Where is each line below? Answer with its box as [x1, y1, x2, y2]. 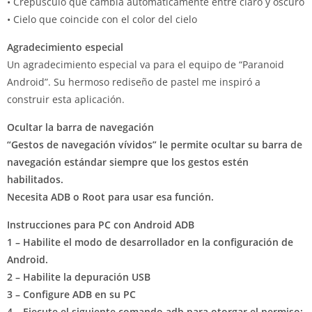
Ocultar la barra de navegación [7, 120, 154, 134]
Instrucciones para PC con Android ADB [7, 218, 194, 231]
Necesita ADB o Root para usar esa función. [7, 190, 214, 203]
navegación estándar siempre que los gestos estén [7, 155, 249, 169]
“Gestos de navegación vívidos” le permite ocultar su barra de [7, 138, 302, 151]
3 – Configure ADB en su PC [7, 288, 136, 301]
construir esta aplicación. [7, 93, 125, 106]
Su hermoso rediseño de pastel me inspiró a [54, 75, 260, 88]
